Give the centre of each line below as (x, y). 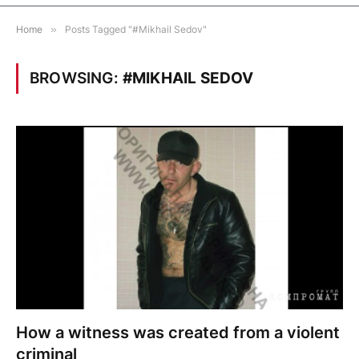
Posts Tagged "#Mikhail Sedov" (136, 29)
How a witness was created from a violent (178, 333)
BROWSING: (76, 78)
